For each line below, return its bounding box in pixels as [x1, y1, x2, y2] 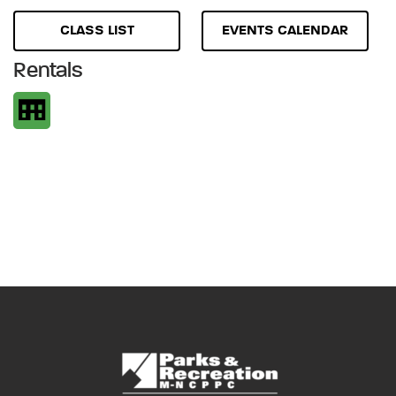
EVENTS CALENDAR [222, 23, 348, 38]
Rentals [13, 60, 83, 82]
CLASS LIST [59, 23, 134, 38]
